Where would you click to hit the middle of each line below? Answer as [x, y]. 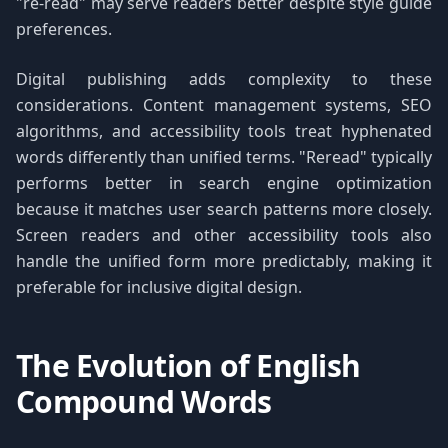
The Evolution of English [188, 365]
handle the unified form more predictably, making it [224, 261]
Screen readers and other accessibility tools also [224, 235]
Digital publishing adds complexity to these [224, 79]
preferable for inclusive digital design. [159, 287]
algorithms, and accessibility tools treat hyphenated [224, 131]
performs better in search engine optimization [224, 183]
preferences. [64, 29]
